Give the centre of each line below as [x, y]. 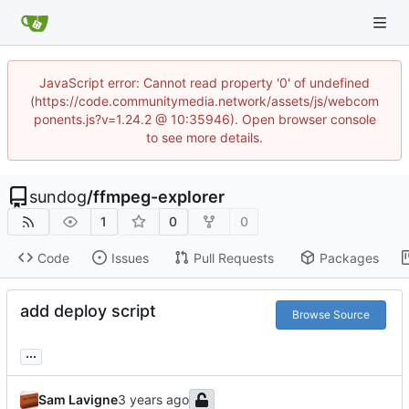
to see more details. [204, 137]
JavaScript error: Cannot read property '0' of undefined [204, 83]
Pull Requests [233, 257]
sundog [58, 197]
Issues [130, 257]
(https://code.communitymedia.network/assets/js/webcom [204, 101]
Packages [349, 257]
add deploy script [88, 311]
